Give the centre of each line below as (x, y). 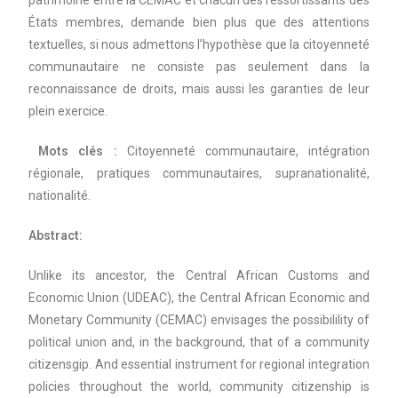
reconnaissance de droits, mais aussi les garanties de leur (199, 89)
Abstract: (56, 235)
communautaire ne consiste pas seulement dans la (199, 67)
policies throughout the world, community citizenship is (199, 386)
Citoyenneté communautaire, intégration (248, 151)
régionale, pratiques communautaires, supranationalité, (199, 173)
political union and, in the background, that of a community (199, 342)
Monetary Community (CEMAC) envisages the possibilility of (199, 320)
